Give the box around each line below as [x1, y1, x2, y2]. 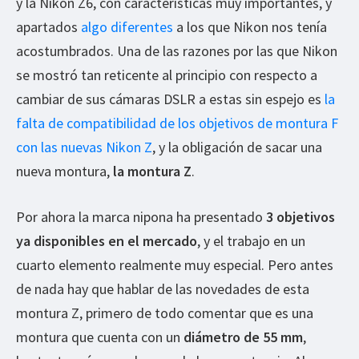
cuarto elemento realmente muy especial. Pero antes [16, 255, 333, 274]
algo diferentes [81, 17, 173, 36]
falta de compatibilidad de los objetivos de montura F [16, 113, 338, 132]
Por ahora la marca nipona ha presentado [16, 207, 266, 226]
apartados [16, 17, 81, 36]
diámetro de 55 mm [184, 327, 303, 346]
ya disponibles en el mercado [16, 231, 197, 250]
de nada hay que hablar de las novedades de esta [16, 279, 309, 298]
